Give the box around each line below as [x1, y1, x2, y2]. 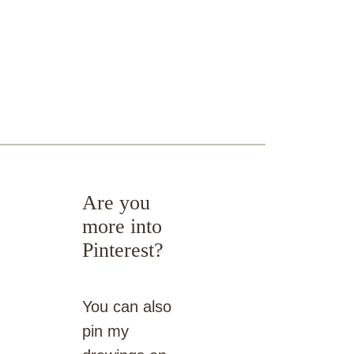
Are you [82, 190, 150, 214]
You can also [82, 297, 171, 315]
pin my [82, 322, 129, 340]
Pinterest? [82, 238, 164, 262]
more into [82, 214, 162, 238]
